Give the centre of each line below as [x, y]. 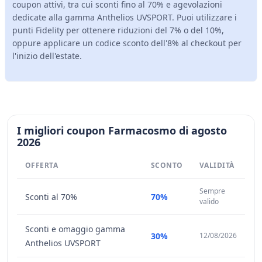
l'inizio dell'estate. [47, 56]
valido [209, 201]
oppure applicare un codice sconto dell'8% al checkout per [127, 43]
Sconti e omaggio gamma [75, 229]
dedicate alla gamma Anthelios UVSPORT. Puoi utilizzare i [125, 17]
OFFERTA [42, 165]
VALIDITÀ [217, 165]
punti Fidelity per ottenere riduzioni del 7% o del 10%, [118, 30]
